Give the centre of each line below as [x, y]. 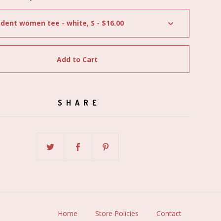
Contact [169, 213]
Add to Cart [77, 59]
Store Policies [117, 213]
